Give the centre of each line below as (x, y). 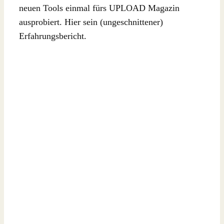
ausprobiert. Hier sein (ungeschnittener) (91, 22)
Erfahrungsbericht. (53, 36)
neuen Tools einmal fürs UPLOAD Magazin (99, 8)
